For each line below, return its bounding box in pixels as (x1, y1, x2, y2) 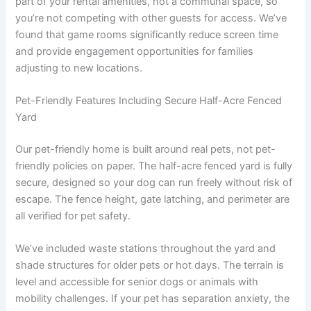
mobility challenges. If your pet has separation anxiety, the (15, 292, 290, 305)
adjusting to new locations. (15, 61, 143, 74)
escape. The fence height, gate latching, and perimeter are (15, 193, 290, 206)
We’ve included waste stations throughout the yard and (15, 242, 276, 255)
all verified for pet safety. (15, 210, 131, 223)
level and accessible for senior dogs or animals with (15, 276, 259, 289)
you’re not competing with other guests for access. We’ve (15, 11, 287, 24)
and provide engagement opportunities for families (15, 44, 254, 58)
